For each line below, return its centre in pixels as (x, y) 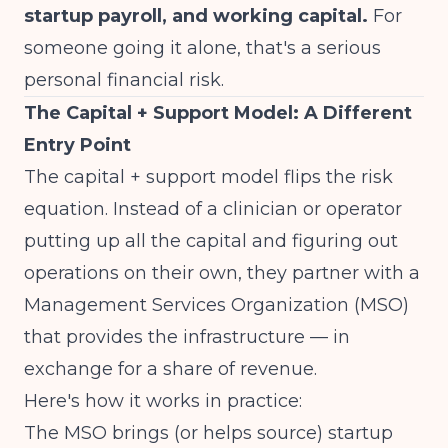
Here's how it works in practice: (163, 401)
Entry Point (77, 145)
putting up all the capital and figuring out (211, 241)
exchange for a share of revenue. (170, 369)
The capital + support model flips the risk (208, 177)
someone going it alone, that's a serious (202, 48)
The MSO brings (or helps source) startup (208, 433)
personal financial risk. (124, 80)
